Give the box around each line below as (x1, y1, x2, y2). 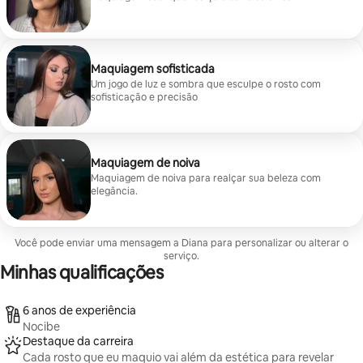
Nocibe (23, 319, 60, 334)
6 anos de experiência (23, 303, 136, 318)
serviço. (164, 250, 199, 263)
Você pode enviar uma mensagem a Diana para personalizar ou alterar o (15, 237, 348, 250)
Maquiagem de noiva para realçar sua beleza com (91, 172, 321, 185)
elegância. (91, 185, 138, 198)
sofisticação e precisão (91, 91, 198, 104)
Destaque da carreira (23, 334, 134, 348)
